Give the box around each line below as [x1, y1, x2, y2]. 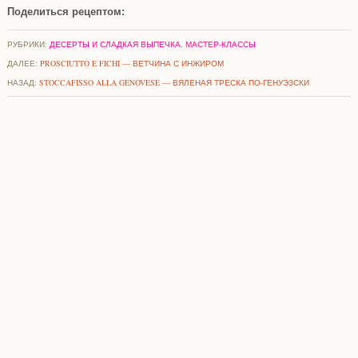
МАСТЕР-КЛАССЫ [185, 38, 256, 50]
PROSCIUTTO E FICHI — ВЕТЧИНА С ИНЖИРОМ [39, 57, 224, 69]
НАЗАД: [6, 76, 39, 88]
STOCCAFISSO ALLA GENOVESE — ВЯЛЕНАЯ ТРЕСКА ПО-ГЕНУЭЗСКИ [38, 76, 309, 88]
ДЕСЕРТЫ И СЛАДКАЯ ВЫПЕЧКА [49, 38, 181, 50]
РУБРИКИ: [6, 38, 50, 50]
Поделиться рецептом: [6, 5, 125, 18]
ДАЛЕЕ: [6, 57, 40, 69]
